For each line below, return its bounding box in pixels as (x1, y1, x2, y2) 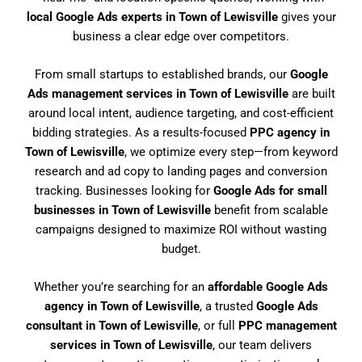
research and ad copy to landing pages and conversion (35, 163, 327, 179)
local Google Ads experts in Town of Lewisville (26, 9, 278, 24)
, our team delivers (213, 338, 312, 353)
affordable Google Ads (208, 280, 328, 295)
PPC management (238, 318, 337, 334)
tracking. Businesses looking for (35, 183, 213, 198)
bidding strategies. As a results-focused (32, 124, 250, 140)
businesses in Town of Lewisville (34, 202, 211, 217)
